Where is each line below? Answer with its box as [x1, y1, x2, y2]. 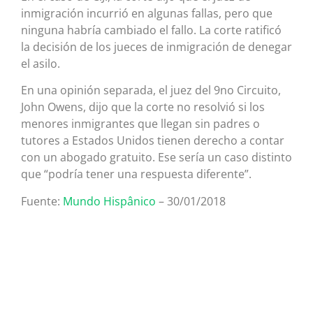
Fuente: [21, 193, 63, 209]
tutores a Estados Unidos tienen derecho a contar [21, 133, 284, 149]
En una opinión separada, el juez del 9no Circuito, [21, 82, 281, 99]
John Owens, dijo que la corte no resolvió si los [21, 99, 265, 115]
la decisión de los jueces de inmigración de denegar [21, 38, 292, 54]
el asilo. [21, 55, 60, 71]
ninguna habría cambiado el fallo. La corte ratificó [21, 22, 282, 38]
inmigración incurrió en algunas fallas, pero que [21, 5, 272, 21]
